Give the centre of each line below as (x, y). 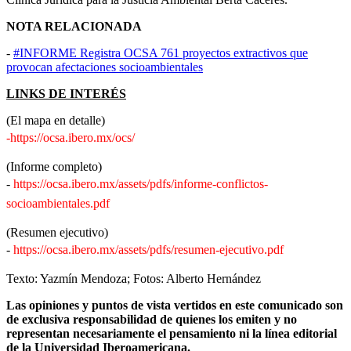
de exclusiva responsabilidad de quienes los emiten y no (152, 319)
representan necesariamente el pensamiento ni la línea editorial (172, 333)
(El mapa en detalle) (56, 120)
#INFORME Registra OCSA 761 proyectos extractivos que (161, 52)
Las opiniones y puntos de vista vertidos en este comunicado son (175, 305)
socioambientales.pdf (58, 203)
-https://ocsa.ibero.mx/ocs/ (71, 137)
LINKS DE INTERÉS (66, 93)
